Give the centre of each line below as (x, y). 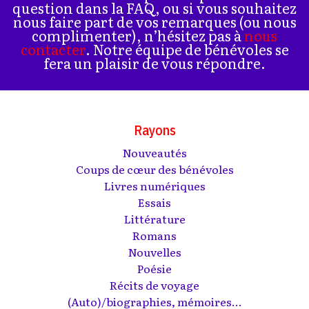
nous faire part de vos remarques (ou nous (154, 21)
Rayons (154, 130)
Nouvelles (154, 252)
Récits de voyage (154, 285)
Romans (154, 235)
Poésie (154, 268)
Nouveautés (154, 152)
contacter (53, 49)
